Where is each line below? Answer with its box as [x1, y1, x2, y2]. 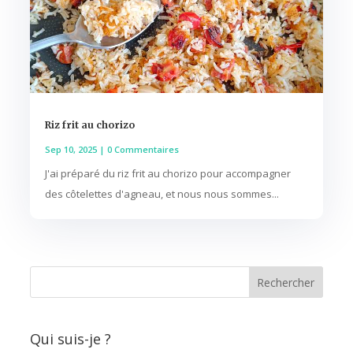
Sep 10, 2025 [44, 143, 97, 156]
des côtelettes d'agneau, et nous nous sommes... [44, 187, 279, 202]
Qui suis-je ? [29, 329, 111, 348]
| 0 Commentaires [96, 143, 179, 156]
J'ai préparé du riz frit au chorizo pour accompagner [44, 166, 291, 181]
